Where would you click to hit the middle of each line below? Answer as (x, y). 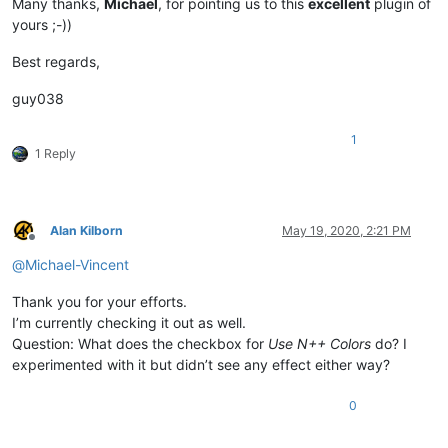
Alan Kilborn (86, 230)
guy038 (38, 98)
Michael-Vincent (77, 264)
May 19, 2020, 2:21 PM (346, 230)
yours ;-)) (42, 24)
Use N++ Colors (319, 343)
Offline (49, 245)
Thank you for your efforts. (99, 301)
